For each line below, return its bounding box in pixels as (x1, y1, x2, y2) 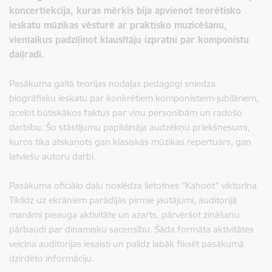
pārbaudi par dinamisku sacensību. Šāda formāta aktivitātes (9, 223, 254, 235)
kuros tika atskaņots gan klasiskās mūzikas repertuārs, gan (9, 135, 251, 148)
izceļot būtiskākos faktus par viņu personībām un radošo (9, 106, 242, 118)
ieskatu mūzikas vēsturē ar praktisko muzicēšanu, (9, 19, 227, 31)
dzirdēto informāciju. (9, 252, 94, 264)
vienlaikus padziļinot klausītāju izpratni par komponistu (9, 33, 249, 46)
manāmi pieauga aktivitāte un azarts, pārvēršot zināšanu (9, 208, 240, 220)
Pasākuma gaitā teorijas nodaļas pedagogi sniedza (9, 77, 216, 89)
